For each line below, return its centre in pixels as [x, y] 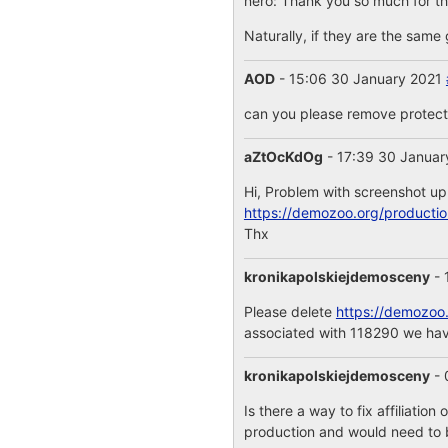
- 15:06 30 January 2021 [360, 78]
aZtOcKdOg [283, 156]
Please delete [289, 311]
